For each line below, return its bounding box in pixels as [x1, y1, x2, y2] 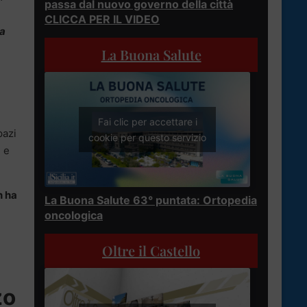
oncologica [45, 208, 103, 223]
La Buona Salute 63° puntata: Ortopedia [45, 193, 257, 208]
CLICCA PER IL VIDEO [45, 12, 160, 26]
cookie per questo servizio [88, 132, 206, 144]
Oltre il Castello [102, 241, 200, 260]
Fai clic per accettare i [97, 116, 197, 128]
